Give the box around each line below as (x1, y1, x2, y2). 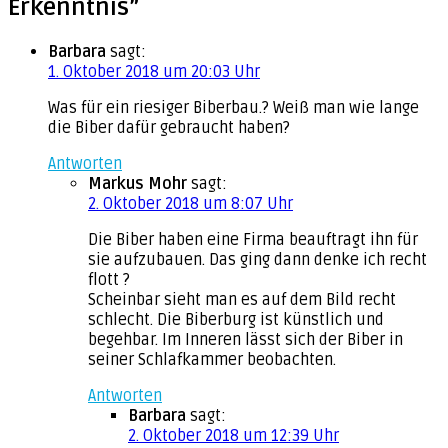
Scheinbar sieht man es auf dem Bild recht (88, 289, 396, 310)
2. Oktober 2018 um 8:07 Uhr (88, 193, 293, 214)
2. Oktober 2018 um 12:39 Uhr (128, 425, 339, 446)
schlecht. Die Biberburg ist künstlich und (88, 309, 384, 330)
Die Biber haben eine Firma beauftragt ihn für (88, 229, 418, 250)
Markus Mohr (88, 173, 187, 194)
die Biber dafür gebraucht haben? (48, 117, 290, 138)
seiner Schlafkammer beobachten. (88, 349, 336, 370)
